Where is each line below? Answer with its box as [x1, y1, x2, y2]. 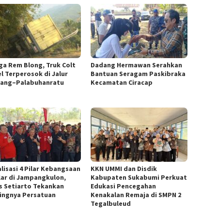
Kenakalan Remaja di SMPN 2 [91, 190, 182, 200]
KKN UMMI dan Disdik [91, 164, 157, 173]
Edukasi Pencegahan [91, 182, 156, 191]
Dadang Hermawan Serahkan [91, 61, 183, 70]
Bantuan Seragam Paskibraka [91, 69, 186, 78]
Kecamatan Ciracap [91, 78, 153, 87]
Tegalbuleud [91, 199, 131, 208]
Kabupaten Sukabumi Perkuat [91, 173, 187, 182]
